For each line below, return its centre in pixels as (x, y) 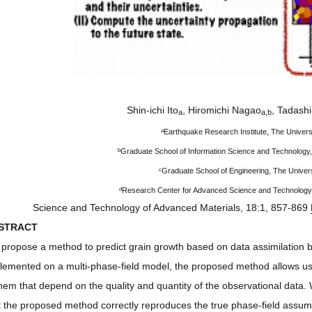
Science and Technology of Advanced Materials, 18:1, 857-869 (171, 207)
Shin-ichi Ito (153, 110)
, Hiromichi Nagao (222, 110)
